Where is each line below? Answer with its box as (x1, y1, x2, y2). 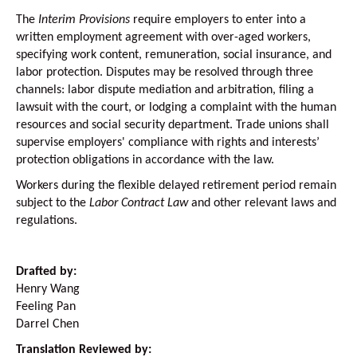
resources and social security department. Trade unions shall (16, 118, 329, 131)
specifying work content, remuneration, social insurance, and (16, 48, 331, 61)
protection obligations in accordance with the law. (16, 153, 274, 167)
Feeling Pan (16, 300, 76, 313)
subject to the (16, 196, 89, 210)
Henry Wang (16, 282, 80, 296)
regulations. (16, 214, 77, 227)
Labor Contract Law (89, 196, 188, 210)
